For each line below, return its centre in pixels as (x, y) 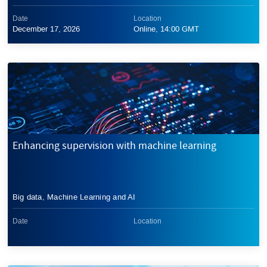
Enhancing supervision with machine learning (114, 145)
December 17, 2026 (46, 29)
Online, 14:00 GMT (166, 29)
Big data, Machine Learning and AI (74, 197)
